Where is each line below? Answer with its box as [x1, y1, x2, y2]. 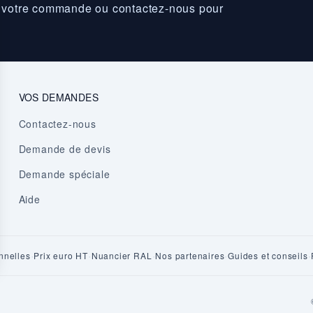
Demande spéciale [18, 167, 110, 181]
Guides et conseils [228, 249, 308, 261]
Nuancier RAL [91, 249, 152, 261]
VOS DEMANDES [18, 90, 99, 104]
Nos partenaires [155, 249, 225, 261]
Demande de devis [18, 142, 111, 156]
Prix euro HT [34, 249, 89, 261]
